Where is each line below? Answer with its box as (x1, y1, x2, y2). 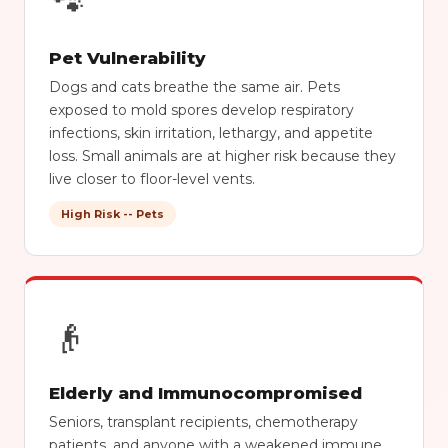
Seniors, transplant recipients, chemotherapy (49, 413, 358, 431)
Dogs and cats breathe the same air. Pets (49, 78, 340, 96)
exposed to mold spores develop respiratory (49, 101, 354, 119)
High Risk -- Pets (61, 207, 164, 221)
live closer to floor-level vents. (49, 170, 255, 188)
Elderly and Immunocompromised (49, 383, 362, 403)
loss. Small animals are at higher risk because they (49, 147, 396, 165)
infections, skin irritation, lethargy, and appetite (49, 124, 373, 142)
